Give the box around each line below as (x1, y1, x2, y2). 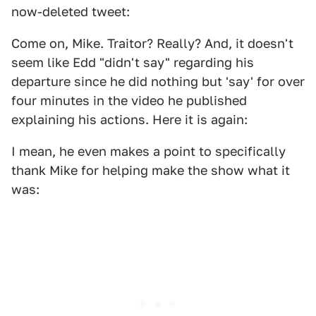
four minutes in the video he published (11, 93, 247, 108)
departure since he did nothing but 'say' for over (11, 74, 305, 89)
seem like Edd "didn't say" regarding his (11, 55, 254, 70)
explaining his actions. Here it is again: (11, 112, 248, 127)
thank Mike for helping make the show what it (11, 163, 290, 178)
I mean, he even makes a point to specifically (11, 144, 286, 159)
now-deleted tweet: (11, 4, 130, 19)
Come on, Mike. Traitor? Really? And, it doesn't (11, 36, 293, 51)
